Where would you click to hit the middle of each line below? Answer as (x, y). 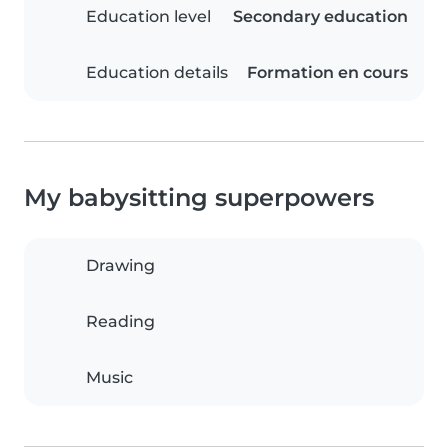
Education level (148, 17)
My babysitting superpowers (199, 198)
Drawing (120, 266)
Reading (120, 322)
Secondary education (320, 17)
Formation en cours (327, 73)
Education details (157, 73)
